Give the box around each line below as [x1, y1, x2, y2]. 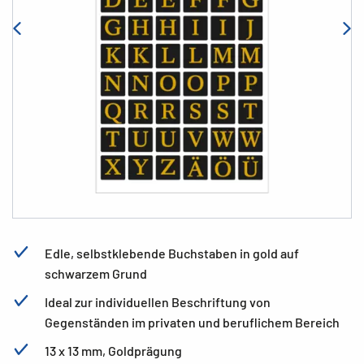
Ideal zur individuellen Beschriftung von [45, 294, 271, 310]
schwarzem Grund [45, 266, 147, 281]
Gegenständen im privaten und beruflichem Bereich [45, 314, 340, 330]
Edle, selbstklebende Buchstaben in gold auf [45, 245, 299, 261]
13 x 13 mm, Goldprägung [45, 343, 182, 358]
